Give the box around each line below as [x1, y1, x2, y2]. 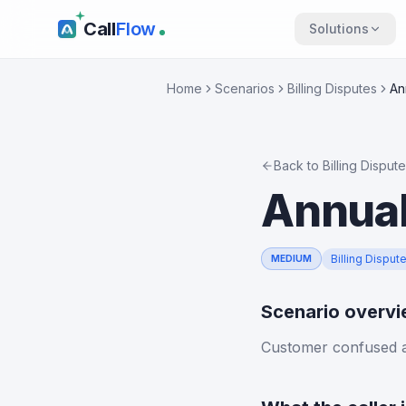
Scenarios [215, 81, 275, 96]
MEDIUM [271, 253, 312, 264]
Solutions [308, 21, 369, 36]
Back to [274, 158, 323, 173]
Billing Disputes [287, 81, 377, 96]
